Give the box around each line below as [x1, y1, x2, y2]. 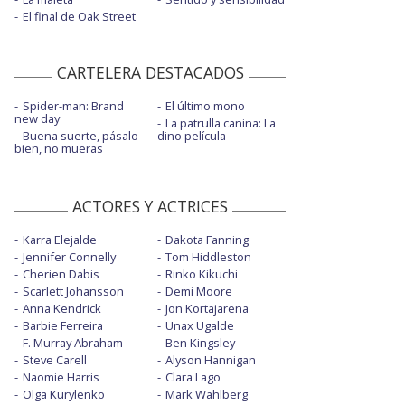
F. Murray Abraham [23, 334, 123, 352]
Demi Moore [165, 283, 232, 300]
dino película [156, 127, 226, 145]
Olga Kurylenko [23, 386, 105, 403]
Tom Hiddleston [165, 249, 251, 266]
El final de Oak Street [23, 8, 136, 25]
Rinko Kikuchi [165, 266, 238, 283]
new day [14, 110, 60, 127]
